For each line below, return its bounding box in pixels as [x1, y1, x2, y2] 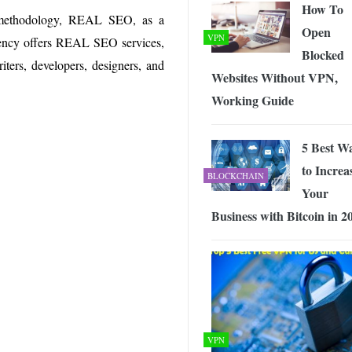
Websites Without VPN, [211, 68, 338, 87]
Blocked [302, 46, 344, 64]
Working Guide [211, 91, 294, 110]
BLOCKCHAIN [207, 170, 264, 182]
